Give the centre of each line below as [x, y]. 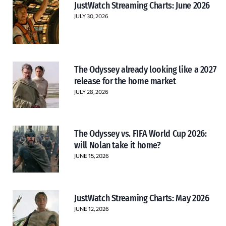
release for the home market [125, 81]
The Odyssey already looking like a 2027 [145, 70]
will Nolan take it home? [118, 146]
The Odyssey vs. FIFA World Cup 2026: [140, 134]
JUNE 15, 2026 [92, 156]
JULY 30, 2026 [91, 16]
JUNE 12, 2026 [92, 208]
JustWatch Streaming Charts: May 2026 [142, 198]
